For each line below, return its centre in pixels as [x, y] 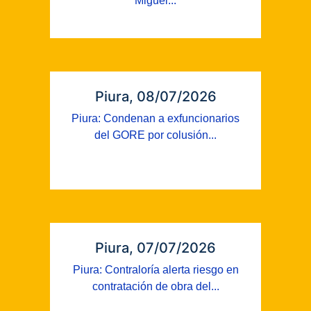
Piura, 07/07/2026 [155, 248]
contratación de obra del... [155, 286]
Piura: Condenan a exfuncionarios [155, 118]
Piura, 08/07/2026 [155, 96]
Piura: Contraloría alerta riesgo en [155, 270]
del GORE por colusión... [155, 135]
